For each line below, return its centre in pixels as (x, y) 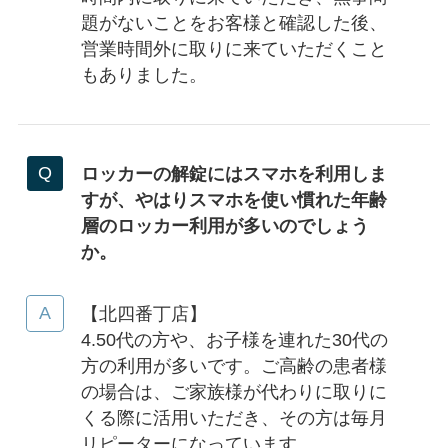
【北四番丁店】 (143, 313)
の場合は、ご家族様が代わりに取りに (233, 391)
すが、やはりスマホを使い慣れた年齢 (233, 199)
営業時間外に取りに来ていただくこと (233, 49)
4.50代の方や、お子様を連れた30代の (234, 339)
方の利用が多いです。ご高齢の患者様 (233, 365)
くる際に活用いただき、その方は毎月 (233, 417)
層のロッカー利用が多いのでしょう (224, 225)
